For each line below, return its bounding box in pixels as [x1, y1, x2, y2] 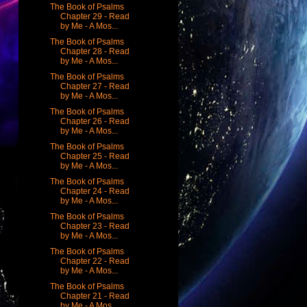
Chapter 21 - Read [60, 291, 130, 301]
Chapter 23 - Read [60, 221, 130, 231]
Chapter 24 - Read [60, 186, 130, 196]
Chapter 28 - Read [60, 46, 130, 56]
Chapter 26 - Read [60, 116, 130, 126]
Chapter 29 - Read [60, 11, 130, 21]
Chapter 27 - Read [60, 81, 130, 91]
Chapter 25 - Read [60, 151, 130, 161]
